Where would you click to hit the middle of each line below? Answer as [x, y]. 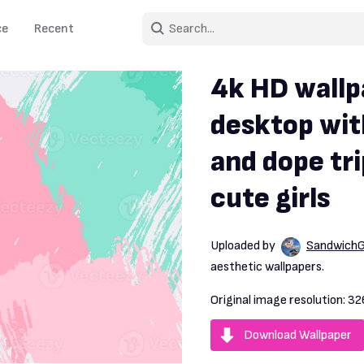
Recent [54, 29]
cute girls [270, 199]
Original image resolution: [279, 300]
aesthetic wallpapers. [267, 266]
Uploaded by [244, 246]
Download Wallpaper [298, 335]
